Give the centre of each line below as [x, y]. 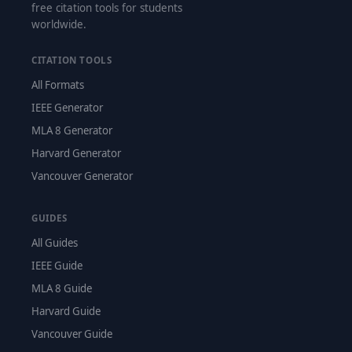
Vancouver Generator [82, 176]
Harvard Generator [76, 153]
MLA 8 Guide [62, 288]
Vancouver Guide [72, 334]
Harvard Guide [66, 311]
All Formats [58, 85]
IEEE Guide [57, 266]
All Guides [55, 243]
